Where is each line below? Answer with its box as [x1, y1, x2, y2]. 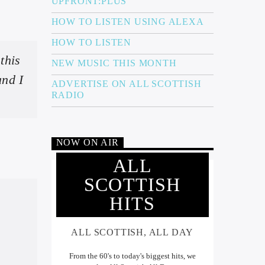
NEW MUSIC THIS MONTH [51, 57, 177, 68]
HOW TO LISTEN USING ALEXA [51, 16, 204, 27]
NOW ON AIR [56, 137, 119, 148]
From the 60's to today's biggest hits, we [69, 251, 196, 261]
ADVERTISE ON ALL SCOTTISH [51, 78, 202, 89]
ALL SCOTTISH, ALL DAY [71, 227, 194, 237]
